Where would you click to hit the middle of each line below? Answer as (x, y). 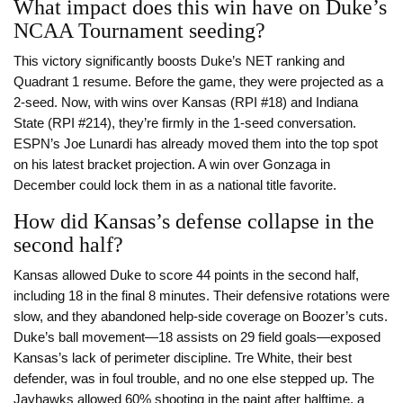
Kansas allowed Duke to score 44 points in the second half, (186, 276)
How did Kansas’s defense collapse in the (194, 222)
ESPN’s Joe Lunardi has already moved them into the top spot (196, 144)
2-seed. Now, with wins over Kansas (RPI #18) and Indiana (186, 103)
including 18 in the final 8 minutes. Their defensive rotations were (201, 296)
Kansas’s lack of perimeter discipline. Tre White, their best (183, 358)
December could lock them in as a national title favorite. (175, 186)
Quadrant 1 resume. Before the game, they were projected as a (198, 82)
